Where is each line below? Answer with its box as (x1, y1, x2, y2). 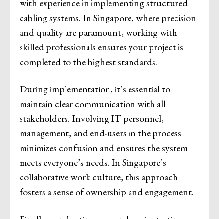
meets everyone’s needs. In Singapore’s (20, 155, 166, 169)
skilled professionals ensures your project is (20, 40, 183, 53)
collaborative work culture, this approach (20, 170, 178, 183)
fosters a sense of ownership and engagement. (20, 185, 194, 198)
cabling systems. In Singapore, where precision (20, 11, 196, 24)
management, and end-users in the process (20, 126, 181, 139)
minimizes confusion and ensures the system (20, 141, 188, 154)
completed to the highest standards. (20, 55, 157, 68)
